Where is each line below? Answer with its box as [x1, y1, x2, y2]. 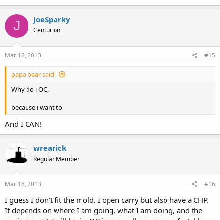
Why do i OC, [11, 85, 49, 94]
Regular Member [33, 154, 80, 163]
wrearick [33, 142, 66, 153]
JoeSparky [33, 14, 70, 24]
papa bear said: [11, 70, 55, 79]
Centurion [33, 26, 60, 34]
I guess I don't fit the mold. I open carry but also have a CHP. [5, 195, 209, 205]
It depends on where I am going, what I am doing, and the [5, 205, 202, 215]
